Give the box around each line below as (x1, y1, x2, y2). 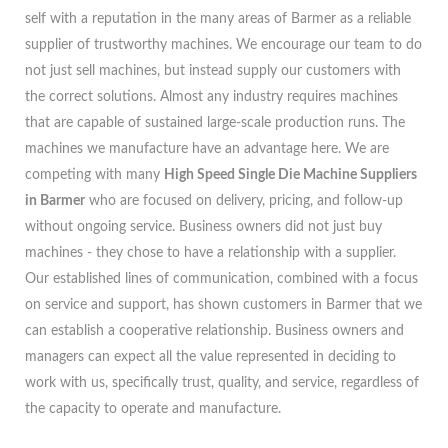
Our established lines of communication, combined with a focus (25, 272, 418, 286)
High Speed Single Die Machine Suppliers (164, 168, 417, 182)
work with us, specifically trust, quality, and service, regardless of (25, 376, 419, 390)
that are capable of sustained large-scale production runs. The (25, 116, 405, 130)
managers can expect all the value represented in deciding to (25, 350, 396, 364)
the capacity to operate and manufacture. (25, 402, 281, 416)
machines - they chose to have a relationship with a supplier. (25, 246, 396, 260)
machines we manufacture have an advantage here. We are (25, 142, 389, 156)
